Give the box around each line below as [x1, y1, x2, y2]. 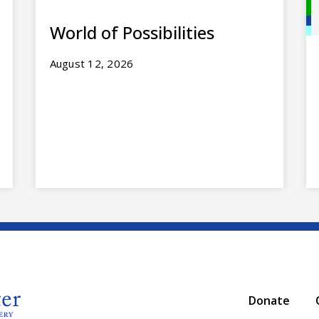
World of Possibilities [49, 20, 214, 44]
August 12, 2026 [49, 56, 134, 70]
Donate [249, 292, 290, 308]
